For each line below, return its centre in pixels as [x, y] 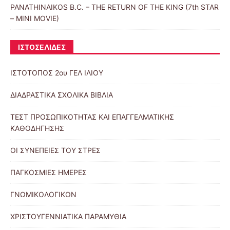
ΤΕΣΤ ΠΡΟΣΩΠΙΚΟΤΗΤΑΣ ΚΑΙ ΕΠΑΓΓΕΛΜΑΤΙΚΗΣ [92, 117]
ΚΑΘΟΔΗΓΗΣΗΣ [37, 128]
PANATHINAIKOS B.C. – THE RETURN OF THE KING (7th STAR [114, 7]
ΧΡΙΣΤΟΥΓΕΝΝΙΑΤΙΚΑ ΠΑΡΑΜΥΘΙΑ [68, 217]
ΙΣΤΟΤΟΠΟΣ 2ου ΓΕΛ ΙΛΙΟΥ [57, 73]
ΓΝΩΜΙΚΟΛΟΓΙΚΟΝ [43, 195]
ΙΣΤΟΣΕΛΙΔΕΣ [42, 47]
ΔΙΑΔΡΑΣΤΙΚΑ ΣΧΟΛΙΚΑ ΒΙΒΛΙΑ [62, 95]
